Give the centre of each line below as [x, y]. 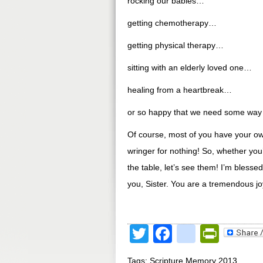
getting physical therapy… [176, 45]
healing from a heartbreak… [180, 90]
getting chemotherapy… [172, 23]
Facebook [214, 234]
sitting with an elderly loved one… [190, 68]
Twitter [176, 234]
